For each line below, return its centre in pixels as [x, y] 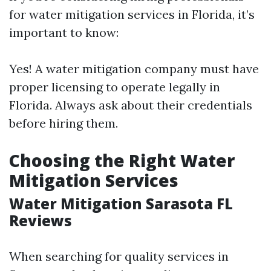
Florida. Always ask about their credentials [131, 105]
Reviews [41, 220]
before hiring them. [64, 123]
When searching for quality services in [119, 256]
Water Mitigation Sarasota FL [121, 204]
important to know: [64, 32]
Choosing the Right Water [122, 160]
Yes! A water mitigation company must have [134, 69]
